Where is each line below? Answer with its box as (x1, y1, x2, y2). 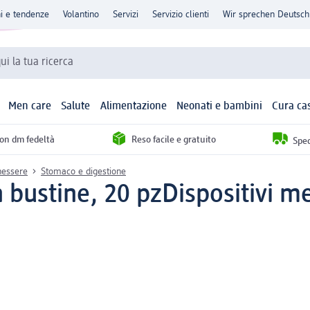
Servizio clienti (152, 10, 209, 19)
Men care (8, 101, 52, 113)
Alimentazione (100, 101, 167, 113)
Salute (61, 101, 91, 113)
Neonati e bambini (176, 101, 262, 113)
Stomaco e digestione (41, 166, 126, 176)
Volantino (63, 10, 99, 19)
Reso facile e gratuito (131, 134, 216, 145)
